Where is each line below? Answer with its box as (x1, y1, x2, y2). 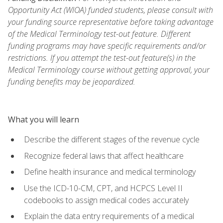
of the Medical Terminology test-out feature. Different (8, 28, 191, 39)
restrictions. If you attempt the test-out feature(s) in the (8, 52, 196, 63)
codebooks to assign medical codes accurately (24, 194, 189, 206)
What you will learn (8, 113, 79, 125)
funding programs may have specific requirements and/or (8, 40, 206, 51)
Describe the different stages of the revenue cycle (24, 133, 200, 145)
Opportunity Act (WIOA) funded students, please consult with (8, 4, 213, 15)
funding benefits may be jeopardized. (8, 76, 135, 87)
